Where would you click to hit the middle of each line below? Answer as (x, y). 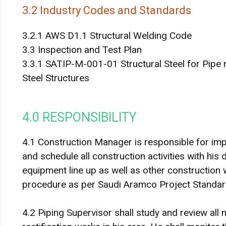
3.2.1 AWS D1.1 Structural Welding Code (107, 36)
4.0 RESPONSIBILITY (79, 117)
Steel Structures (56, 78)
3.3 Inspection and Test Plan (82, 50)
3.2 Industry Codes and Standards (107, 10)
